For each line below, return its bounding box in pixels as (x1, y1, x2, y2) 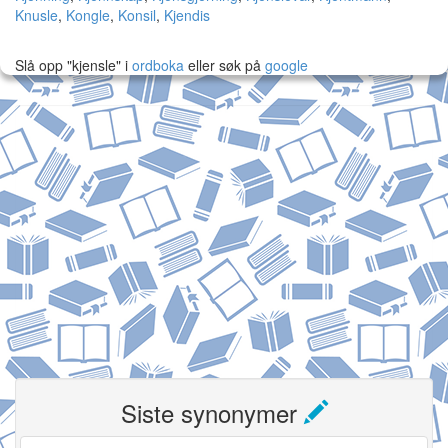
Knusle (15, 5, 58, 25)
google (265, 55, 308, 75)
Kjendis (164, 5, 210, 25)
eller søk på (184, 55, 265, 75)
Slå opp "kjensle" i (15, 55, 128, 75)
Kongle (66, 5, 110, 25)
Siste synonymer (120, 395, 304, 430)
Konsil (118, 5, 156, 25)
